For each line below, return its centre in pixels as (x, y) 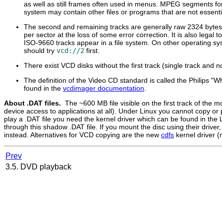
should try (40, 50)
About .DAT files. (33, 103)
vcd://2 (70, 50)
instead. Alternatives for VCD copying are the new (83, 135)
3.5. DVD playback (39, 166)
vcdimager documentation (104, 88)
